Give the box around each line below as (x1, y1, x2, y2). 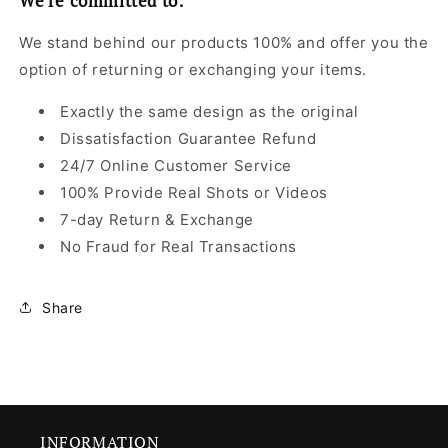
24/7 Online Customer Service (60, 156, 292, 176)
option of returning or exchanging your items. (19, 60, 368, 80)
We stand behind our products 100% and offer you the (19, 33, 429, 53)
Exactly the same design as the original (60, 102, 359, 122)
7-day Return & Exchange (60, 210, 254, 230)
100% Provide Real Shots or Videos (60, 183, 328, 203)
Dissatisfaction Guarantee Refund (60, 129, 317, 149)
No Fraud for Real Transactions (60, 237, 297, 257)
